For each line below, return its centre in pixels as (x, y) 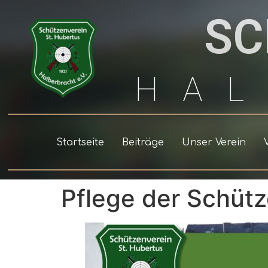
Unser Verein (214, 142)
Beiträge (143, 142)
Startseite (80, 142)
